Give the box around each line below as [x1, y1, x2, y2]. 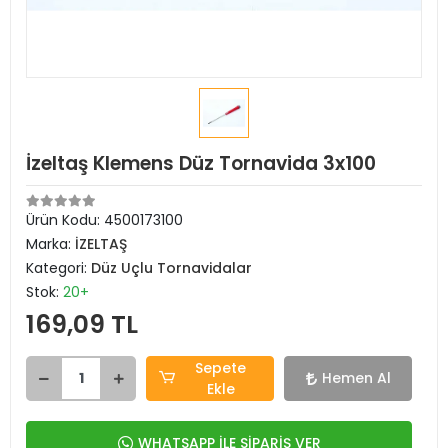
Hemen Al [321, 368, 391, 388]
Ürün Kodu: [26, 210, 104, 230]
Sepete [195, 357, 247, 378]
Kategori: [26, 258, 91, 278]
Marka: [26, 234, 75, 254]
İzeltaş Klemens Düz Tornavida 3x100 [26, 150, 376, 177]
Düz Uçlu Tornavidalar [91, 258, 252, 278]
